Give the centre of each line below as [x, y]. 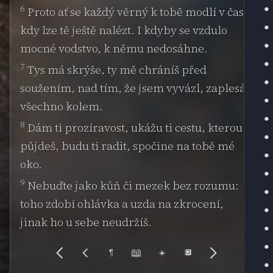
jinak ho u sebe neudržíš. [86, 222]
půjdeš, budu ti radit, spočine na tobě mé [127, 146]
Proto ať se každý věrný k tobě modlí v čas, [136, 12]
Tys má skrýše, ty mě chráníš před [116, 70]
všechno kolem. [62, 107]
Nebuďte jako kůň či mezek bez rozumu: [132, 185]
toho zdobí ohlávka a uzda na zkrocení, [122, 204]
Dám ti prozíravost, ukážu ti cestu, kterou [134, 127]
